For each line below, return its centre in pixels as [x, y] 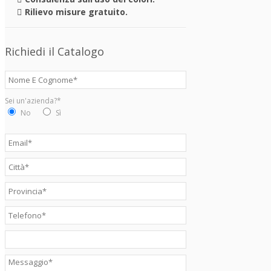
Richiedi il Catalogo [54, 51]
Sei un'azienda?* [33, 101]
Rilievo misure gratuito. [76, 12]
